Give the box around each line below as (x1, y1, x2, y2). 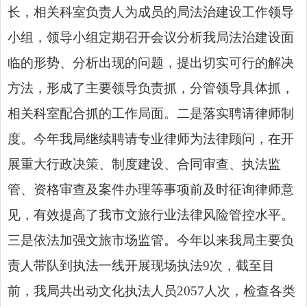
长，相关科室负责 (8, 4, 112, 19)
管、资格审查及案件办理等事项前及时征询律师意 (8, 182, 294, 197)
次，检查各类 (217, 283, 295, 298)
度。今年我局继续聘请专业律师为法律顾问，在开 (8, 131, 294, 146)
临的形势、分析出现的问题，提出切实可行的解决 (8, 55, 294, 70)
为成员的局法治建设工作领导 (125, 4, 294, 19)
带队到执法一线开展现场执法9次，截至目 (34, 258, 275, 273)
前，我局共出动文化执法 (8, 283, 151, 298)
